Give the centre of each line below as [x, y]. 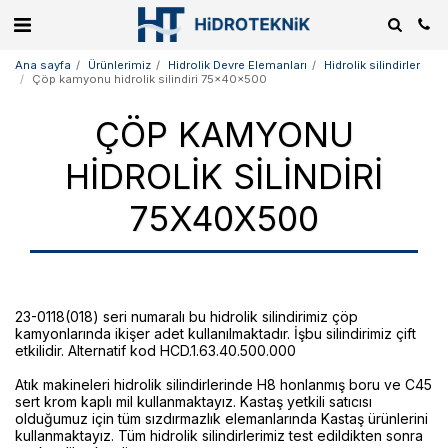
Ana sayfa [43, 65]
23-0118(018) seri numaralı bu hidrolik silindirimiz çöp [186, 316]
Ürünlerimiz [119, 65]
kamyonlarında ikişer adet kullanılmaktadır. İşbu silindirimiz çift [215, 333]
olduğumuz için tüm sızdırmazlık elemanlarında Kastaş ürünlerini [221, 418]
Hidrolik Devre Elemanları [237, 65]
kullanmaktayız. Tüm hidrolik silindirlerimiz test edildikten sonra [219, 435]
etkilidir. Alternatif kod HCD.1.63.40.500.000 [155, 350]
